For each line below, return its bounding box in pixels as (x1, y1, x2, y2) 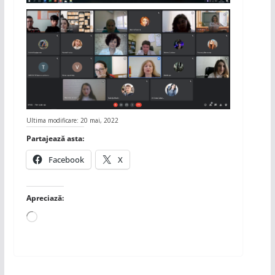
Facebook (48, 153, 84, 165)
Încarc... (36, 210, 63, 221)
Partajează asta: (26, 133, 84, 144)
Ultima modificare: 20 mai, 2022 (26, 116, 118, 125)
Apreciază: (26, 192, 64, 203)
